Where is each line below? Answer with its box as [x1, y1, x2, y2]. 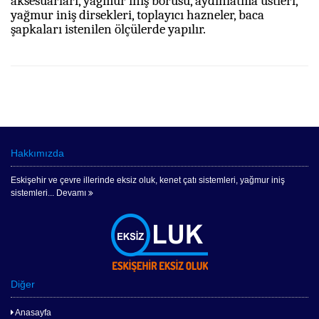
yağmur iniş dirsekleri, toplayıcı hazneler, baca [11, 7, 264, 23]
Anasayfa [14, 308, 51, 318]
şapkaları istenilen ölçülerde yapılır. [11, 21, 206, 37]
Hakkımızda [11, 147, 64, 159]
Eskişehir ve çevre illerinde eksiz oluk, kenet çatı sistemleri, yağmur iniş [11, 175, 285, 185]
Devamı [56, 188, 88, 198]
